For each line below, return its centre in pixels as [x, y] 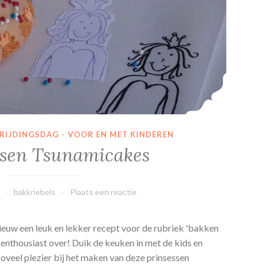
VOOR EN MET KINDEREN [121, 135]
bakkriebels [35, 192]
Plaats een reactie [104, 192]
